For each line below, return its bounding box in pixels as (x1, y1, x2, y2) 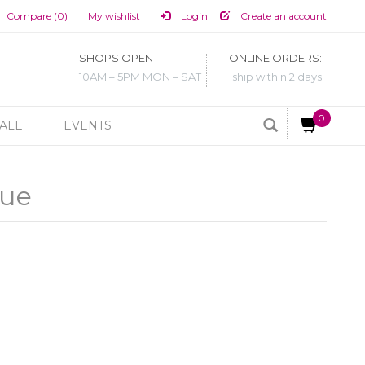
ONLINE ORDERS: (229, 51, 322, 65)
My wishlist (87, 10, 140, 22)
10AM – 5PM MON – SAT (79, 70, 201, 84)
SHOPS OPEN (79, 51, 153, 65)
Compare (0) (6, 10, 68, 22)
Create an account (237, 10, 327, 22)
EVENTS (64, 118, 112, 133)
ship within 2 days (232, 70, 322, 84)
